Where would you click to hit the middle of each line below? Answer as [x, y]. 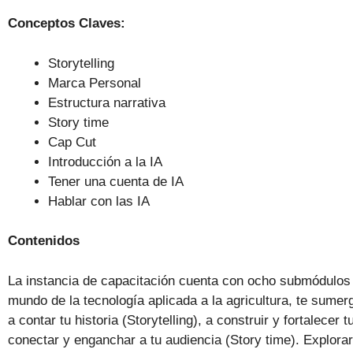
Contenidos [44, 241]
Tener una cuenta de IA [116, 181]
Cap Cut [72, 142]
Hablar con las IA [99, 201]
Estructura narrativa [107, 102]
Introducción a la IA [105, 162]
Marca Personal [95, 83]
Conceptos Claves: [67, 24]
